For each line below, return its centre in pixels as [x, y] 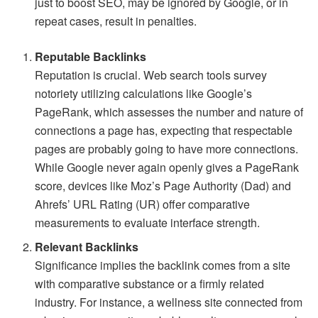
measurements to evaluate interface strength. [148, 223]
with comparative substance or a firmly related [150, 284]
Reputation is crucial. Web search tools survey [151, 75]
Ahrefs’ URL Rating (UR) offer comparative [143, 204]
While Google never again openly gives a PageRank [167, 168]
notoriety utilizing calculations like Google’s [144, 94]
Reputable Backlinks [91, 57]
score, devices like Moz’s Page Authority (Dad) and [163, 186]
